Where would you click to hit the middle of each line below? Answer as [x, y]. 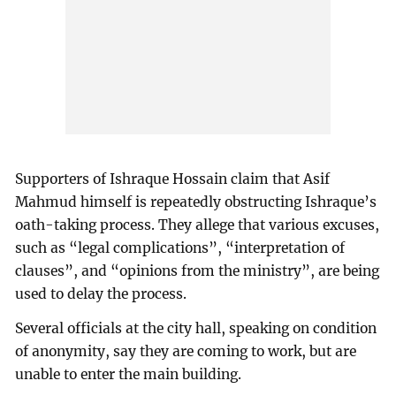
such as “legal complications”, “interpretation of [180, 247]
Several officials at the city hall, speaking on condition [196, 329]
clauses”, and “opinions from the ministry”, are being [198, 270]
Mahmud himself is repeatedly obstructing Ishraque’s [196, 202]
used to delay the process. [101, 293]
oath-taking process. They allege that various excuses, [198, 225]
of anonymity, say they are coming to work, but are [186, 352]
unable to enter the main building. [129, 375]
